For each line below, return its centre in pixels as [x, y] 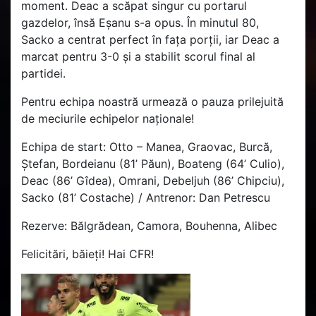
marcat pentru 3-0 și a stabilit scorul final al [138, 56]
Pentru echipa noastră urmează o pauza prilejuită [152, 101]
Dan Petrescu [235, 197]
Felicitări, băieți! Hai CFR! [87, 254]
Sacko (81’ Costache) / [84, 197]
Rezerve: [46, 225]
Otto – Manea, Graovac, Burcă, [191, 146]
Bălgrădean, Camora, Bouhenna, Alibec [174, 225]
